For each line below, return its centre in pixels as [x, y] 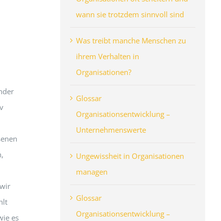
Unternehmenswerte [111, 129]
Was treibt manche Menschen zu [131, 40]
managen [92, 171]
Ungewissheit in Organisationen [130, 156]
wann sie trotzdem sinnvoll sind [130, 14]
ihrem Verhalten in [107, 56]
